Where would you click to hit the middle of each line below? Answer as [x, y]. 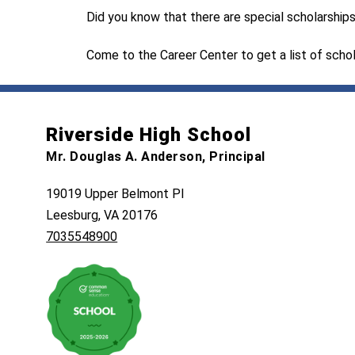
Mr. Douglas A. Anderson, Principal [156, 157]
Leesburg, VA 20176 [102, 216]
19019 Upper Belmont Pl [115, 194]
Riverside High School [149, 135]
